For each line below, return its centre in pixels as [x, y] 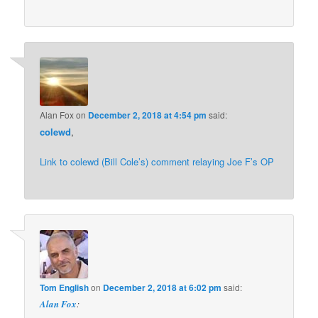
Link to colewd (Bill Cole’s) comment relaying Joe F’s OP [157, 161]
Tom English [65, 288]
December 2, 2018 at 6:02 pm [163, 288]
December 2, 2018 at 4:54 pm [148, 115]
